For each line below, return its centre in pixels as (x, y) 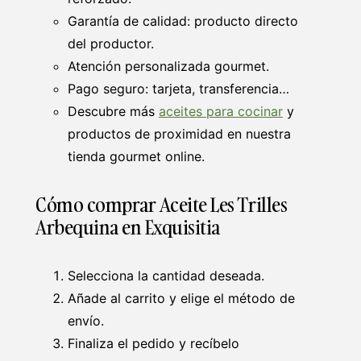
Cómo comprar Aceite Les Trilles (162, 204)
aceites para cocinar (221, 111)
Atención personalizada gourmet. (168, 66)
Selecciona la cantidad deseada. (166, 275)
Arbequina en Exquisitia (128, 226)
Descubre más (113, 111)
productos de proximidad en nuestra (179, 133)
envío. (86, 320)
